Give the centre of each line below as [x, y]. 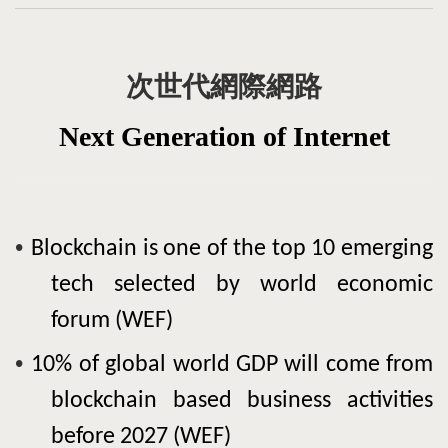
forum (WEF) [112, 321]
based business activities [295, 401]
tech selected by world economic [242, 285]
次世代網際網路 [224, 87]
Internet [341, 137]
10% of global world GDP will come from [232, 365]
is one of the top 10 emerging [284, 249]
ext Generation [170, 137]
